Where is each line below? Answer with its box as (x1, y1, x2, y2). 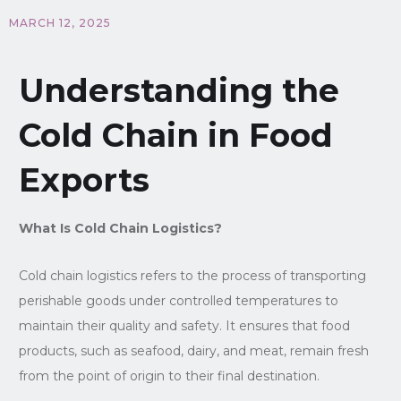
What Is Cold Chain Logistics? (18, 219, 222, 236)
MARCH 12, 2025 (9, 15, 111, 30)
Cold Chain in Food (18, 115, 333, 155)
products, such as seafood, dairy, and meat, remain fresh (18, 342, 369, 359)
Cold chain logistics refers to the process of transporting (18, 267, 366, 284)
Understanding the (18, 70, 339, 110)
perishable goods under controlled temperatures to (18, 292, 338, 309)
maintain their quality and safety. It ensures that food (18, 317, 350, 334)
